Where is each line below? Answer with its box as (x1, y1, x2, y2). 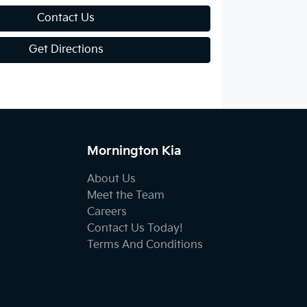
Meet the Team (87, 188, 164, 202)
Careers (87, 205, 127, 219)
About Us (87, 172, 136, 186)
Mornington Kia (87, 143, 182, 158)
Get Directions (28, 43, 103, 57)
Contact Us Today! (87, 221, 183, 235)
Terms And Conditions (87, 238, 203, 251)
